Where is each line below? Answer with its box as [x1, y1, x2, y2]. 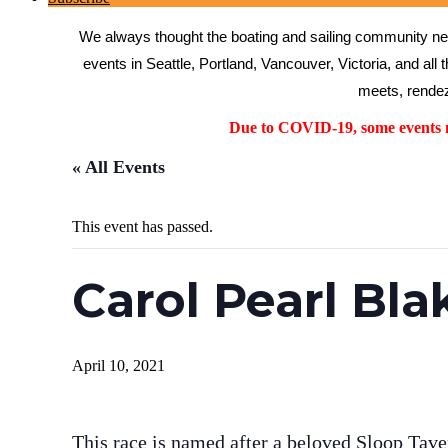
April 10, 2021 [72, 357, 165, 374]
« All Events [72, 157, 165, 177]
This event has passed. [72, 218, 213, 235]
